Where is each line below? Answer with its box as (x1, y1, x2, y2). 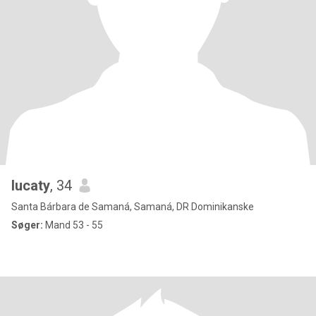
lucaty (11, 177, 50, 194)
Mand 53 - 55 (43, 219, 103, 231)
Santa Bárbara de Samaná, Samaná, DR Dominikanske (11, 201, 254, 212)
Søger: (11, 219, 43, 231)
